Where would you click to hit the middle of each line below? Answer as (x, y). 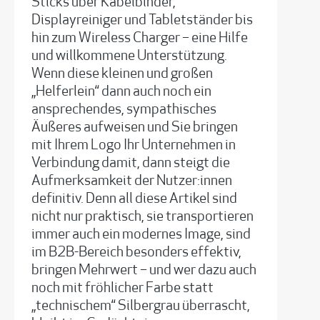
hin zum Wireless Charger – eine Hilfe (140, 39)
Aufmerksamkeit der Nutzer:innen (132, 181)
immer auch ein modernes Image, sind (141, 235)
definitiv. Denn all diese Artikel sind (134, 199)
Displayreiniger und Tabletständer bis (142, 21)
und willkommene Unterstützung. (129, 56)
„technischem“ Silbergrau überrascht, (141, 306)
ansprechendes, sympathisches (124, 110)
